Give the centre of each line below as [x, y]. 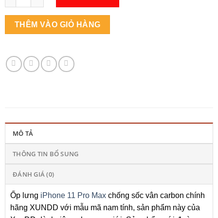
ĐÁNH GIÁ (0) [34, 174]
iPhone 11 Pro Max [73, 195]
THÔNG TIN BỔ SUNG [46, 154]
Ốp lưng [25, 195]
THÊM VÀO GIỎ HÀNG [57, 25]
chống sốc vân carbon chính [155, 195]
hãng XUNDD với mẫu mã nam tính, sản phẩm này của [105, 207]
